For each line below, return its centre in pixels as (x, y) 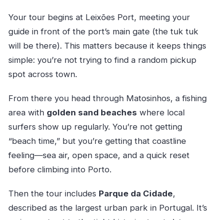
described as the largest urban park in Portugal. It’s (108, 207)
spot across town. (42, 74)
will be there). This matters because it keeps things (107, 45)
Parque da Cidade (136, 193)
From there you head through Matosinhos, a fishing (107, 98)
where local (161, 112)
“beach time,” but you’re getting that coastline (97, 141)
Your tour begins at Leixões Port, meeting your (99, 17)
